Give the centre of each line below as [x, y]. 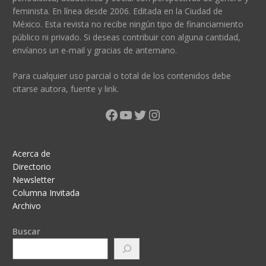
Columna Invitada [46, 192]
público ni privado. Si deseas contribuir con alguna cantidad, [126, 37]
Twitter [157, 114]
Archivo [26, 205]
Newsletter [33, 179]
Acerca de [31, 153]
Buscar [26, 231]
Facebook [134, 114]
